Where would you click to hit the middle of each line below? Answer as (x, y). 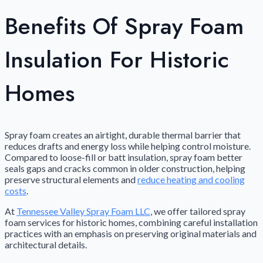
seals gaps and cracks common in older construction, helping (125, 168)
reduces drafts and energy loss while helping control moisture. (128, 146)
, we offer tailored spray (198, 211)
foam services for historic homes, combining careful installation (131, 222)
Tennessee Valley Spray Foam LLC (83, 211)
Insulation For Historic (117, 60)
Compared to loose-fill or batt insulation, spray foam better (124, 157)
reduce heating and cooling (191, 179)
